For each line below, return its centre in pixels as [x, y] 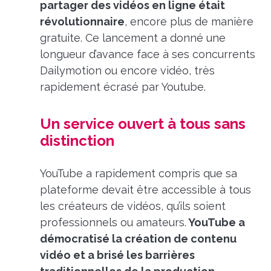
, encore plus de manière [189, 22]
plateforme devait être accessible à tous [145, 189]
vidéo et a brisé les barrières [117, 255]
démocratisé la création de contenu [138, 238]
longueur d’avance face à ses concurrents [147, 54]
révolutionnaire [82, 22]
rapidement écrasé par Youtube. [122, 87]
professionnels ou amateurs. [113, 222]
